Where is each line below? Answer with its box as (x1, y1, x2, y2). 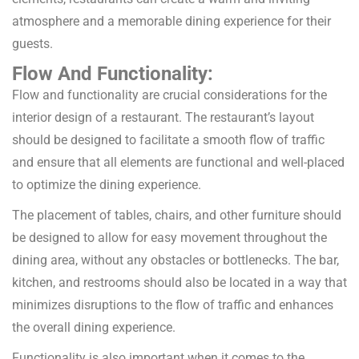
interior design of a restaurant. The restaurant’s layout (12, 110, 314, 126)
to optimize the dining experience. (12, 177, 201, 193)
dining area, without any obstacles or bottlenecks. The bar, (12, 252, 339, 268)
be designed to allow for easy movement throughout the (12, 230, 327, 246)
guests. (12, 36, 53, 52)
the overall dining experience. (12, 320, 175, 336)
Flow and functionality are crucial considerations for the (12, 87, 327, 103)
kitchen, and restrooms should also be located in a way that (12, 275, 347, 291)
